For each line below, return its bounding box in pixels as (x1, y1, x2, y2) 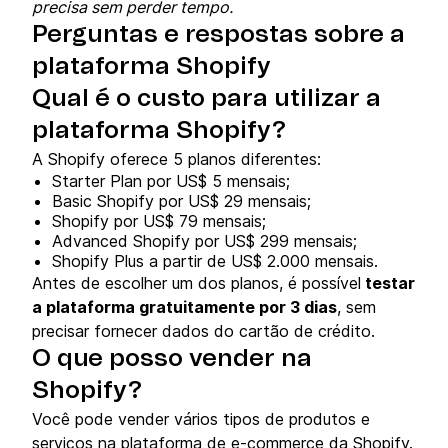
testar (361, 273, 415, 294)
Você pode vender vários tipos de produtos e (32, 409, 370, 430)
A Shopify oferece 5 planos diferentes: (32, 149, 326, 170)
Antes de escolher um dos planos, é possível (32, 273, 361, 294)
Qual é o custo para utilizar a (32, 87, 381, 112)
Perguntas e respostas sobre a (32, 23, 405, 48)
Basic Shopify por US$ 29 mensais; (52, 191, 316, 212)
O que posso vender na (32, 347, 312, 372)
